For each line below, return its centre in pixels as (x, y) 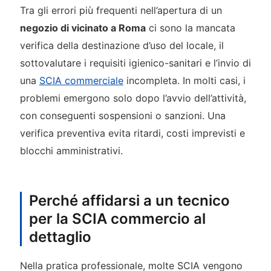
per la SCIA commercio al (117, 219)
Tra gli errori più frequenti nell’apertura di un (121, 11)
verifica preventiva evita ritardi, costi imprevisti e (132, 133)
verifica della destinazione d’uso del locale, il (122, 46)
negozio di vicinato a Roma (83, 28)
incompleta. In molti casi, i (184, 81)
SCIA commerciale (81, 81)
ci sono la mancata (190, 28)
